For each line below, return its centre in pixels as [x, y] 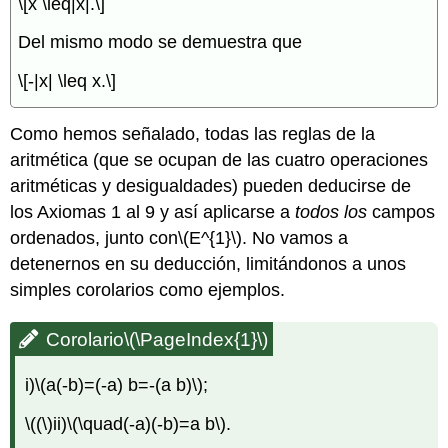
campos [401, 211]
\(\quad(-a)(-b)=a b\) [147, 423]
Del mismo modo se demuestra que [160, 42]
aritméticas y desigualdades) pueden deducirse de [211, 185]
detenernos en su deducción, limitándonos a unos [208, 263]
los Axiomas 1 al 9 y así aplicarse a [153, 211]
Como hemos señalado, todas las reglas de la [193, 133]
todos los [331, 211]
